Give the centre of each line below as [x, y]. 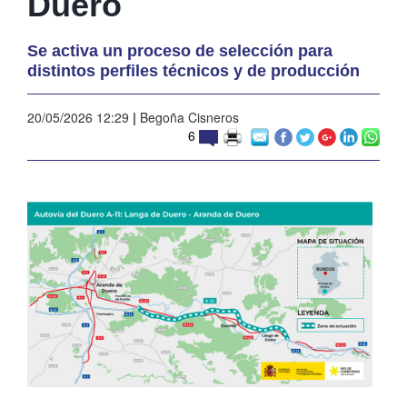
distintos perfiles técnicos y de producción [194, 70]
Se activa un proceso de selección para [180, 50]
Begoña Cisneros [188, 117]
